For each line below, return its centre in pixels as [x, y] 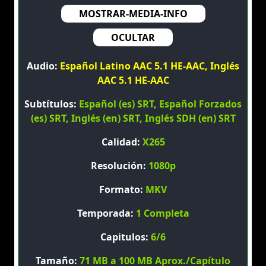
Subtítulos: [52, 104]
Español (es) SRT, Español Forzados [160, 104]
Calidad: [122, 142]
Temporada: [106, 213]
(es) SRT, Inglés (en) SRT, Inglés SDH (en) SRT [133, 118]
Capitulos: [126, 237]
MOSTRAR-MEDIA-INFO [133, 14]
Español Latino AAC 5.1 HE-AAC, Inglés [150, 66]
